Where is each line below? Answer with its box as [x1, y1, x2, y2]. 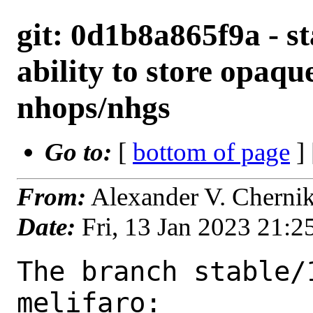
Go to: [45, 138, 118, 166]
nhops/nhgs [17, 90, 170, 125]
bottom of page [133, 138, 290, 166]
